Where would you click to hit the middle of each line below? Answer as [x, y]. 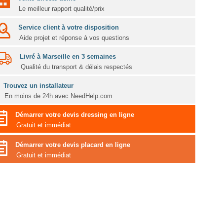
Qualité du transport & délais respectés [76, 67]
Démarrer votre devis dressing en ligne [74, 115]
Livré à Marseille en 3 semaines [68, 57]
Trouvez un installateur [38, 86]
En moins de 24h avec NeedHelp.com [58, 96]
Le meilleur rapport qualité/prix [61, 9]
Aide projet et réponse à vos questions [74, 38]
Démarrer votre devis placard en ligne [73, 145]
